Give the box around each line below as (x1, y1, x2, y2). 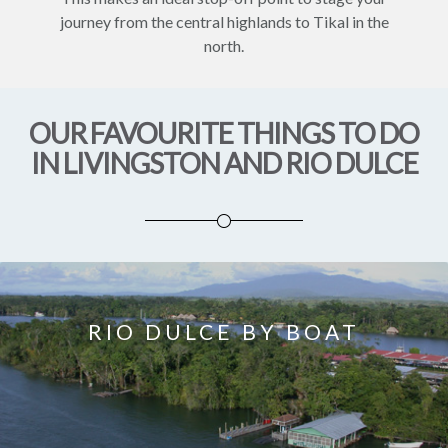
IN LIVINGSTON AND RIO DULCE (30, 146, 418, 180)
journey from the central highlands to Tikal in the (59, 12, 389, 31)
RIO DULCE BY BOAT (88, 319, 360, 344)
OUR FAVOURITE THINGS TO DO (29, 116, 419, 150)
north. (204, 36, 244, 55)
